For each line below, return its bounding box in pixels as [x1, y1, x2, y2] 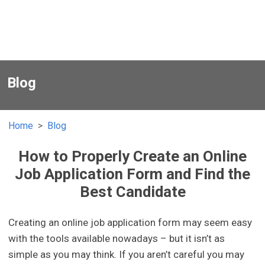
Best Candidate [79, 183, 186, 201]
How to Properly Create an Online [18, 147, 247, 166]
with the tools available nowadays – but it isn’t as [8, 232, 225, 245]
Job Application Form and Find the [15, 165, 250, 183]
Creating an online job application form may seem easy [8, 216, 253, 229]
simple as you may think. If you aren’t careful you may [8, 248, 245, 261]
